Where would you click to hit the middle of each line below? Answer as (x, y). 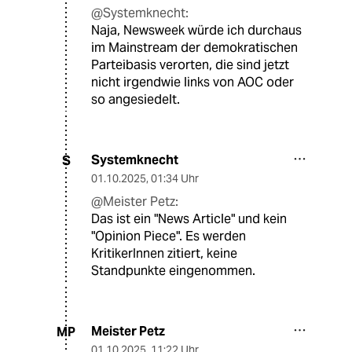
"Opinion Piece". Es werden (169, 236)
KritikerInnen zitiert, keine (164, 254)
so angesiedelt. (136, 100)
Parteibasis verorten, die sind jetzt (190, 65)
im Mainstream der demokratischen (194, 48)
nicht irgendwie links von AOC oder (192, 82)
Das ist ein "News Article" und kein (189, 219)
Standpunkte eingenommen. (173, 271)
